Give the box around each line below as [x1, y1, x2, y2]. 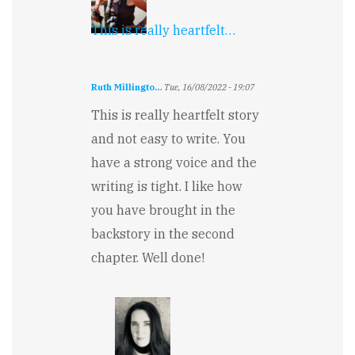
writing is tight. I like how [91, 177, 242, 194]
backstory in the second [91, 225, 235, 242]
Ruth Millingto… [91, 81, 162, 93]
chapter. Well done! [91, 249, 204, 265]
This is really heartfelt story [91, 106, 259, 123]
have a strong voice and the [91, 154, 257, 170]
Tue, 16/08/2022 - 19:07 [162, 81, 254, 93]
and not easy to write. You [91, 130, 246, 147]
